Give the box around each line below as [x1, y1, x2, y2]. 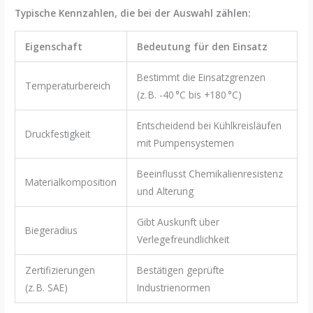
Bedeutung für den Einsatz [136, 40, 268, 54]
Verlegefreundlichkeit [136, 233, 229, 247]
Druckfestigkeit [24, 127, 90, 141]
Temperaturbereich [24, 79, 110, 93]
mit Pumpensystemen [136, 136, 234, 150]
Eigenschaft [24, 40, 82, 54]
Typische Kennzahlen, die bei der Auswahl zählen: [15, 6, 252, 20]
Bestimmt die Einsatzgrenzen [136, 71, 265, 85]
